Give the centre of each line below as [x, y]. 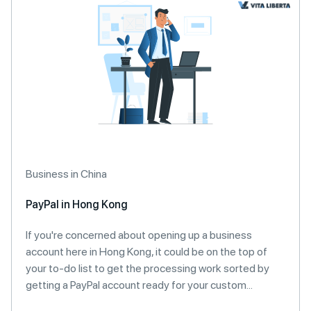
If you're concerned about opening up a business [139, 235]
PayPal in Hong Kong [77, 204]
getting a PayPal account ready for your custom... [139, 285]
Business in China [66, 174]
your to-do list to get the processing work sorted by [148, 268]
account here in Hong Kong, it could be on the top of [146, 252]
